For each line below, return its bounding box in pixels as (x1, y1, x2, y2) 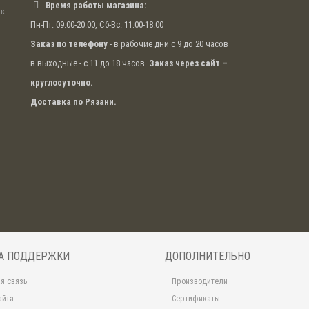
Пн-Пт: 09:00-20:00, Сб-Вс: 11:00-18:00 (30, 19, 163, 30)
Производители (172, 277, 228, 287)
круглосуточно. (30, 77, 93, 88)
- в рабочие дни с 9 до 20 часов (108, 39, 228, 50)
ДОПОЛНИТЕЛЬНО (165, 250, 250, 263)
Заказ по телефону (30, 39, 108, 50)
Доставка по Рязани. (30, 97, 117, 108)
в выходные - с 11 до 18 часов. (30, 58, 149, 69)
